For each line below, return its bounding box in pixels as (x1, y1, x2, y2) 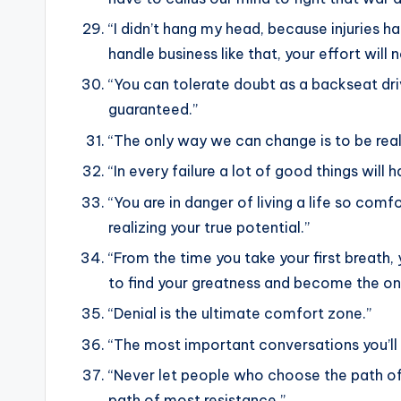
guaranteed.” (108, 100, 198, 119)
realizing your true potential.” (108, 218, 310, 236)
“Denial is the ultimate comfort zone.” (108, 304, 371, 323)
